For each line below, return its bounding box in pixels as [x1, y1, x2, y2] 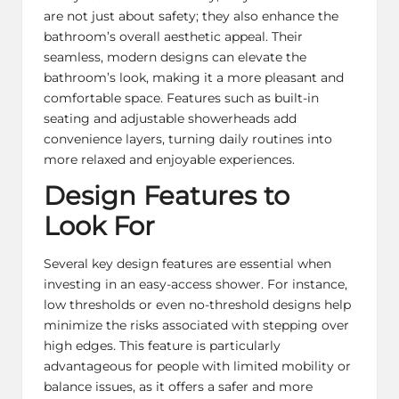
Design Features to [44, 179, 289, 211]
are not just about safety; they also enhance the [44, 8, 338, 23]
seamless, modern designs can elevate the [44, 49, 306, 64]
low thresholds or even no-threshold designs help [44, 297, 351, 313]
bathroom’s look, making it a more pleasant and [44, 69, 344, 85]
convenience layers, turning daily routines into [44, 131, 332, 146]
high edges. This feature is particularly [44, 338, 281, 354]
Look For [44, 209, 155, 241]
